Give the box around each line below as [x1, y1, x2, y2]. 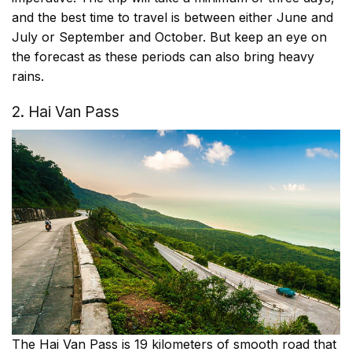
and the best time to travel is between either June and [12, 9, 333, 26]
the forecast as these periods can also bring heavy [12, 49, 314, 65]
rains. [12, 68, 44, 85]
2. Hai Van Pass [12, 103, 119, 122]
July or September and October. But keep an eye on [12, 29, 327, 46]
